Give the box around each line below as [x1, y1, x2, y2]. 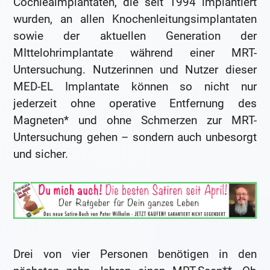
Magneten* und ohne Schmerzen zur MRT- [13, 113, 257, 127]
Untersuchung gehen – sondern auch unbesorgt [13, 130, 257, 144]
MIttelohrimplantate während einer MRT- [13, 45, 257, 60]
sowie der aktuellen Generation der [13, 28, 257, 43]
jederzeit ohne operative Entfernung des [13, 96, 257, 110]
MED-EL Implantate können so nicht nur [13, 79, 257, 93]
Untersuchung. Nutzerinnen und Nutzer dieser [13, 62, 257, 77]
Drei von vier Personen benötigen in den [13, 247, 257, 262]
